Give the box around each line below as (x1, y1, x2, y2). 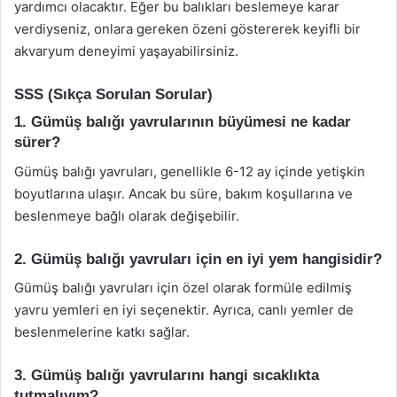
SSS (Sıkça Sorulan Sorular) (14, 85, 213, 103)
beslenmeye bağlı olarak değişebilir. (14, 206, 239, 224)
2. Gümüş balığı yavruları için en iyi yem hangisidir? (14, 250, 382, 268)
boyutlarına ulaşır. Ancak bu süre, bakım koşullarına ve (14, 184, 353, 202)
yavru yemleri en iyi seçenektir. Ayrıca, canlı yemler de (14, 301, 354, 318)
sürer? (14, 134, 60, 151)
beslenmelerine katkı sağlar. (14, 323, 190, 340)
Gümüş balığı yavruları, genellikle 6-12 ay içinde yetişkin (14, 162, 365, 180)
